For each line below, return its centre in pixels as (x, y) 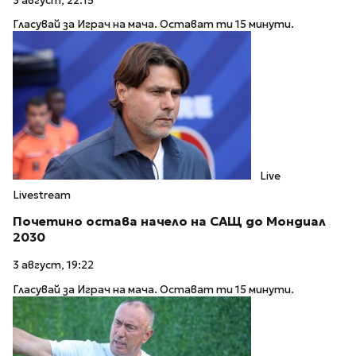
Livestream (42, 195)
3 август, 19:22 (53, 265)
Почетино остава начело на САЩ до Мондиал (169, 222)
